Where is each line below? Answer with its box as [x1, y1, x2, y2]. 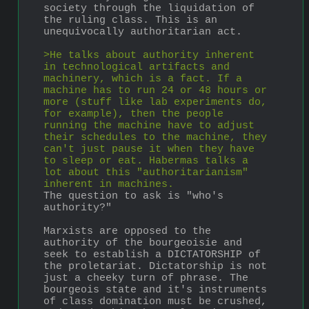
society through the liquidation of [43, 2, 255, 14]
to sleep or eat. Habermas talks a [43, 154, 248, 167]
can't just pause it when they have [43, 143, 255, 155]
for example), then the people [43, 108, 223, 120]
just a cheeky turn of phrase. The [43, 272, 248, 284]
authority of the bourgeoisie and [43, 237, 242, 249]
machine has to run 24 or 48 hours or [43, 84, 267, 97]
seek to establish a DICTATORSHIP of [43, 248, 261, 261]
